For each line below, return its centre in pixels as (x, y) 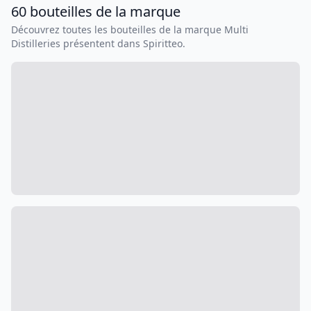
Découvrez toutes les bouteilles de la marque (118, 30)
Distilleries (36, 44)
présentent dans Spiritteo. (123, 44)
